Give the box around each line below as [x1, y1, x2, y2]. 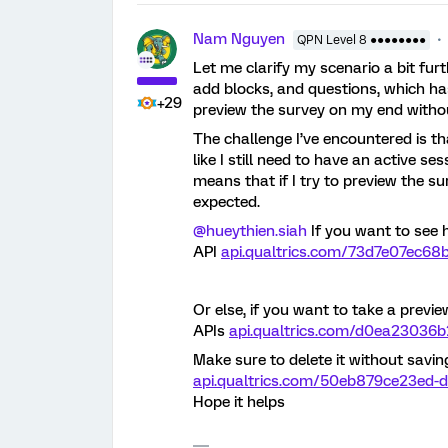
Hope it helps [193, 393, 285, 411]
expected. [193, 193, 260, 211]
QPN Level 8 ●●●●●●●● [297, 33, 426, 47]
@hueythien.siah [193, 222, 307, 240]
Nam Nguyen [193, 30, 285, 48]
